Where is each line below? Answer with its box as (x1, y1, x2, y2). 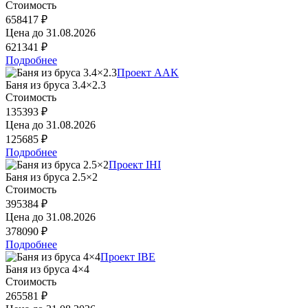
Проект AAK (117, 66, 179, 78)
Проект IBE (100, 250, 155, 263)
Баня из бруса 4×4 (5, 263, 89, 275)
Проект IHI (109, 158, 161, 170)
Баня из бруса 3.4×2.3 (5, 78, 106, 91)
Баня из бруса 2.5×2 (5, 170, 98, 183)
